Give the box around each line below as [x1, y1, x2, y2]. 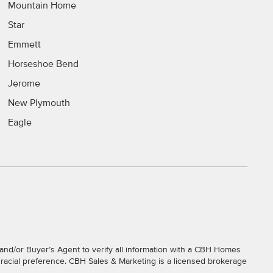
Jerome [7, 77, 40, 90]
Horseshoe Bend [7, 57, 79, 70]
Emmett [7, 38, 41, 51]
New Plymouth [7, 96, 70, 109]
